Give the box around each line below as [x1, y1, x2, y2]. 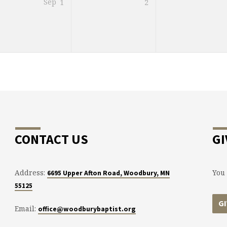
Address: [14, 167, 47, 177]
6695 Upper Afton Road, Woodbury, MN [47, 168, 170, 177]
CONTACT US [14, 131, 88, 147]
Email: [14, 204, 38, 214]
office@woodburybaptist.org [37, 205, 136, 214]
